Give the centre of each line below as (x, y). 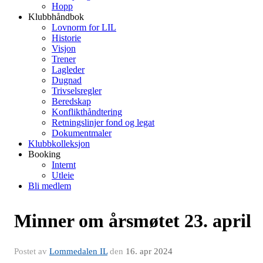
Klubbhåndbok (56, 17)
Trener (64, 59)
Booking (44, 154)
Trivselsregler (77, 91)
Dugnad (67, 80)
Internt (64, 165)
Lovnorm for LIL (84, 27)
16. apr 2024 (149, 251)
